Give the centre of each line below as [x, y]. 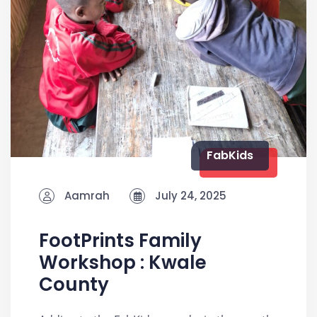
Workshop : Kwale [123, 262]
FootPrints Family [120, 240]
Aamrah [86, 195]
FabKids [230, 155]
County [74, 284]
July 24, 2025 [189, 195]
